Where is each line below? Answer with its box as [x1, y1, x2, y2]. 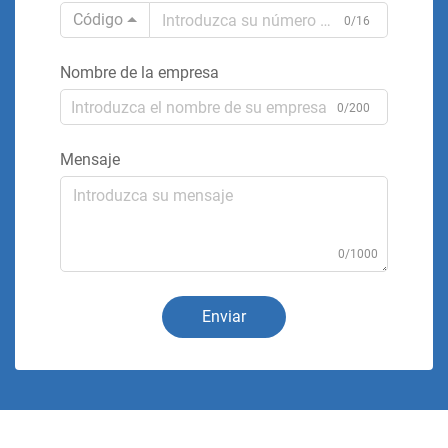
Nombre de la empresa [60, 63, 219, 82]
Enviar [202, 307, 246, 326]
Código [73, 10, 123, 29]
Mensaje [60, 150, 120, 169]
